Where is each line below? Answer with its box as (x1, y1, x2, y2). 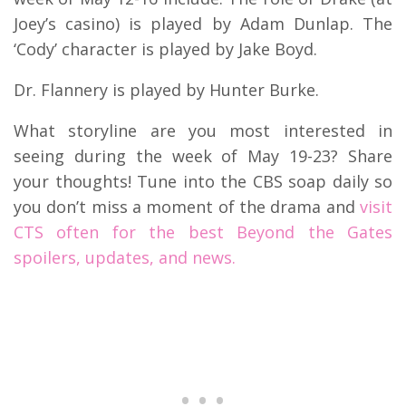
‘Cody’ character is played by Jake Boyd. (14, 37, 317, 60)
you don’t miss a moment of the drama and (14, 195, 360, 217)
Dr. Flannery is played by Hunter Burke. (14, 78, 319, 101)
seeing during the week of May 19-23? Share (14, 144, 392, 167)
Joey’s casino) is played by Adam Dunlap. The (14, 12, 392, 34)
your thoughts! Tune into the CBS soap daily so (14, 169, 392, 192)
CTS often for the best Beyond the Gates (14, 220, 392, 243)
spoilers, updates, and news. (14, 246, 236, 268)
